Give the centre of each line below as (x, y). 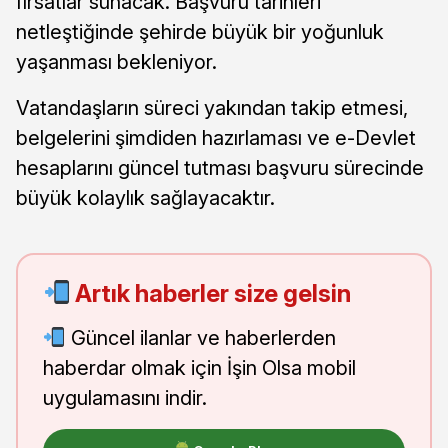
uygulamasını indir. (125, 397)
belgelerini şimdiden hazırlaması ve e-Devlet (216, 137)
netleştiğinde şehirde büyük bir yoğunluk (200, 31)
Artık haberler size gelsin (211, 293)
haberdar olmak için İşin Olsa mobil (199, 367)
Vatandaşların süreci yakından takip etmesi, (212, 107)
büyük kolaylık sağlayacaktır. (145, 197)
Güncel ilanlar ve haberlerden (200, 337)
